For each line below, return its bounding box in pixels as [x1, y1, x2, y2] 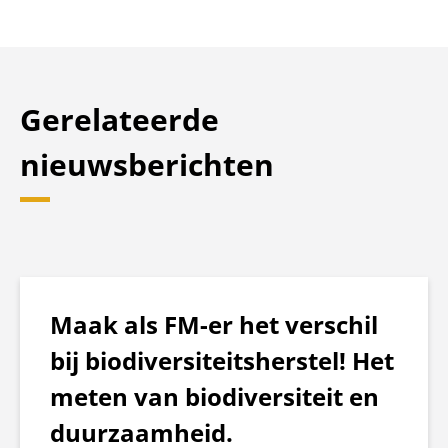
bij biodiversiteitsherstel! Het [50, 343, 394, 377]
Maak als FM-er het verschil [50, 307, 378, 341]
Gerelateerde [20, 98, 219, 140]
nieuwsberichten [20, 143, 274, 185]
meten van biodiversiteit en [50, 379, 379, 413]
